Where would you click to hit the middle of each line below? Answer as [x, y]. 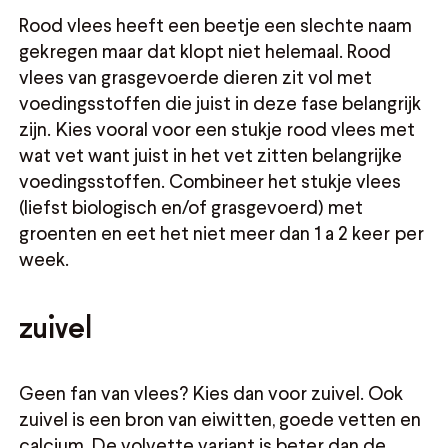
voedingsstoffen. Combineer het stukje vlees [210, 181]
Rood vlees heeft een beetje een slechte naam [216, 25]
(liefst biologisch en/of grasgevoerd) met [191, 207]
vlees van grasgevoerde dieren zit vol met [196, 77]
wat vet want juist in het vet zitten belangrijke [211, 155]
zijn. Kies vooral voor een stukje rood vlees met [217, 129]
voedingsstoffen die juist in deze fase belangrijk [220, 103]
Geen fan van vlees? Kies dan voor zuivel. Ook [211, 392]
